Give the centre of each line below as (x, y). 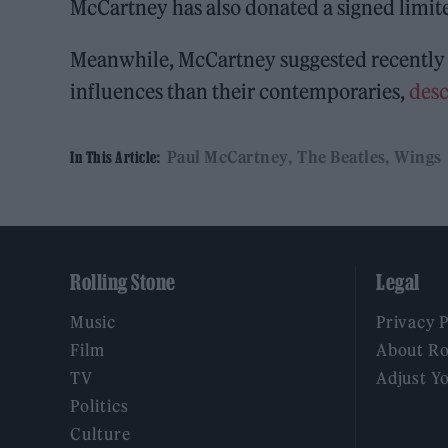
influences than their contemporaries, (240, 92)
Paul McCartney (227, 157)
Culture (100, 434)
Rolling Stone (123, 282)
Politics (99, 406)
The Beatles (341, 157)
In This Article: (115, 157)
